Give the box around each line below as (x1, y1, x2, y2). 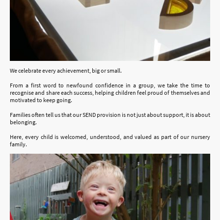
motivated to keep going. (10, 96, 72, 104)
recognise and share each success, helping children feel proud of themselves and (10, 88, 210, 96)
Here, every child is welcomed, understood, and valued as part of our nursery (10, 133, 210, 140)
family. (10, 140, 27, 148)
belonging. (10, 118, 38, 126)
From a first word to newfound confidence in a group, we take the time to (10, 81, 210, 89)
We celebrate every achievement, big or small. (10, 66, 122, 74)
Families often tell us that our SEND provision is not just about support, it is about (10, 110, 210, 118)
